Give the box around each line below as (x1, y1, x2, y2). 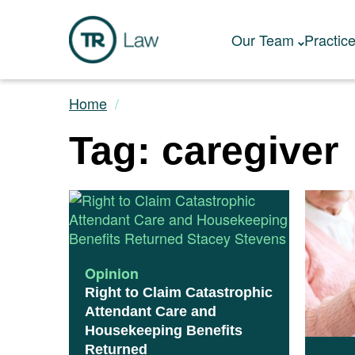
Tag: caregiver (69, 128, 338, 173)
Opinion (85, 263, 139, 284)
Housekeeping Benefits (85, 323, 242, 338)
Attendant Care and (85, 303, 216, 319)
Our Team (231, 29, 294, 50)
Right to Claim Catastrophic (85, 284, 273, 300)
